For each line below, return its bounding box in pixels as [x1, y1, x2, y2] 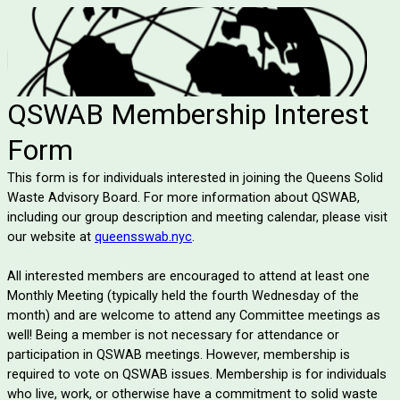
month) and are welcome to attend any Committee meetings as [7, 307, 380, 324]
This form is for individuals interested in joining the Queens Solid [7, 170, 383, 187]
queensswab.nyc [95, 229, 192, 246]
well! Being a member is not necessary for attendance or [7, 327, 339, 344]
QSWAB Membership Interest [7, 97, 369, 132]
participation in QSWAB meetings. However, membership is [7, 346, 350, 363]
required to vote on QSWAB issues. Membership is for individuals [7, 366, 387, 383]
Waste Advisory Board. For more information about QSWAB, [7, 189, 360, 206]
